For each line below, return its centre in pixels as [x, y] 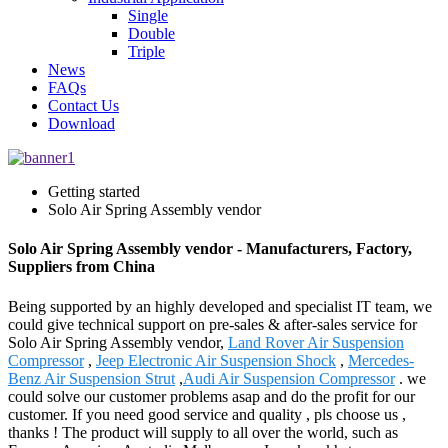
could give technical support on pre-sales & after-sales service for [212, 324]
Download [81, 123]
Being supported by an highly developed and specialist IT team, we [220, 306]
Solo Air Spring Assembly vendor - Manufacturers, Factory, [210, 249]
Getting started [94, 191]
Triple [146, 51]
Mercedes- [381, 360]
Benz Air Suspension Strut [91, 378]
